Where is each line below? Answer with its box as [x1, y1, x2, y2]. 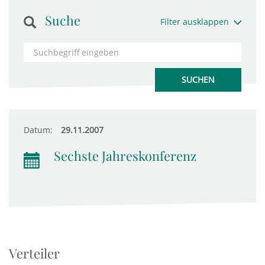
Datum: [24, 124, 53, 135]
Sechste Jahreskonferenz [54, 147, 196, 164]
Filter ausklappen [160, 16, 229, 27]
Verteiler [9, 244, 60, 262]
